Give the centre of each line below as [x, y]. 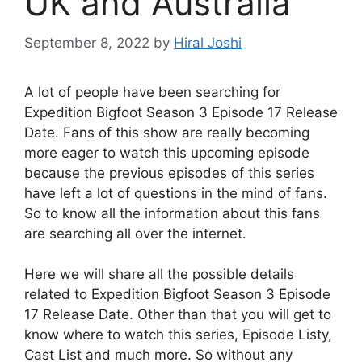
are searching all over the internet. [135, 233]
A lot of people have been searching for [152, 92]
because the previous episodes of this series [169, 173]
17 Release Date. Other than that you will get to [178, 315]
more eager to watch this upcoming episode [167, 152]
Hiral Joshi [208, 42]
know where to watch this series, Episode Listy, [178, 335]
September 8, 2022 [87, 42]
